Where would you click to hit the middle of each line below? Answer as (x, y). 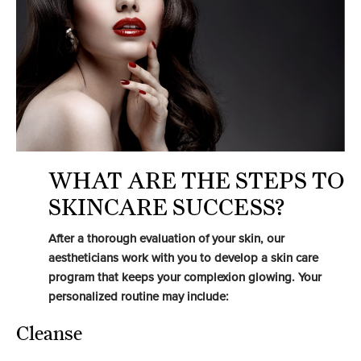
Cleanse (49, 334)
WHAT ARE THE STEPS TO (196, 181)
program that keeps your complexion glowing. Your (185, 278)
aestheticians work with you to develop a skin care (183, 258)
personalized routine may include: (139, 297)
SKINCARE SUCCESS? (167, 207)
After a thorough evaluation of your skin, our (166, 239)
